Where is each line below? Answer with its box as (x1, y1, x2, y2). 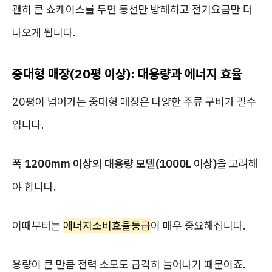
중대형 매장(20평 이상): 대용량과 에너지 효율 (12, 65, 242, 82)
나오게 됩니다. (12, 25, 76, 39)
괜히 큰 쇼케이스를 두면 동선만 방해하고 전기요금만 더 (12, 2, 253, 16)
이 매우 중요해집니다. (151, 219, 246, 233)
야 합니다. (12, 180, 56, 194)
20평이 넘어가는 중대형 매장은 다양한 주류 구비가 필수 (12, 95, 256, 109)
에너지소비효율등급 (63, 219, 151, 233)
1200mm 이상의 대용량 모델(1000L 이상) (24, 157, 217, 171)
